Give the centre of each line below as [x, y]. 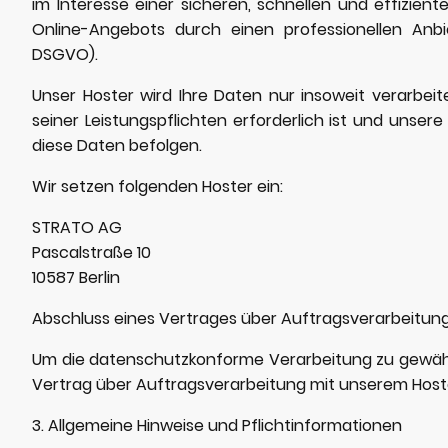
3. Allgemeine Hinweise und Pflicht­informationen [217, 425]
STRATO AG [77, 227]
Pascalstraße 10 [91, 252]
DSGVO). [65, 54]
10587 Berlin [76, 277]
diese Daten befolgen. [117, 145]
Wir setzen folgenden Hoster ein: [157, 186]
